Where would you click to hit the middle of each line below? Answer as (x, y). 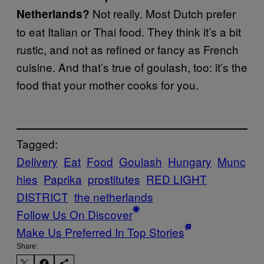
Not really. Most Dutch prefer (163, 13)
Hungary (190, 161)
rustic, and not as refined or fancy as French (128, 49)
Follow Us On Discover (75, 214)
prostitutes (114, 179)
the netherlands (114, 197)
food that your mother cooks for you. (108, 84)
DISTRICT (42, 197)
